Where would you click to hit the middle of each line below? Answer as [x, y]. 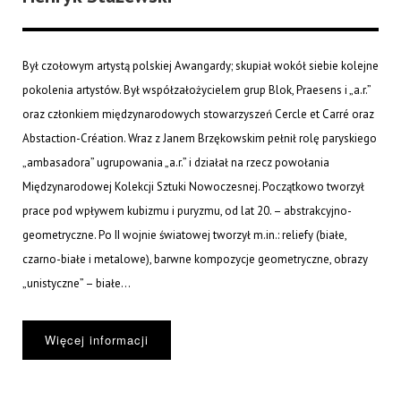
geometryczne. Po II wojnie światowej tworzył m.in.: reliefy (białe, [184, 235]
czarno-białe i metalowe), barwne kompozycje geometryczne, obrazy [195, 260]
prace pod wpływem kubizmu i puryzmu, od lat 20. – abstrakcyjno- [187, 211]
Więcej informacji [97, 340]
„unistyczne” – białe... [77, 284]
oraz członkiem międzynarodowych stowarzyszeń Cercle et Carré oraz [198, 115]
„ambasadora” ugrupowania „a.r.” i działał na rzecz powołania [176, 163]
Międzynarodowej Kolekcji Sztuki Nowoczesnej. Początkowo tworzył [193, 187]
